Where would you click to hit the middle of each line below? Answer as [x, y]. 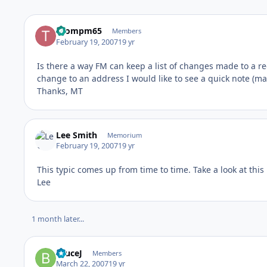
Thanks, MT [60, 91]
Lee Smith [77, 135]
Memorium [124, 135]
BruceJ [69, 253]
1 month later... [58, 219]
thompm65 [79, 31]
